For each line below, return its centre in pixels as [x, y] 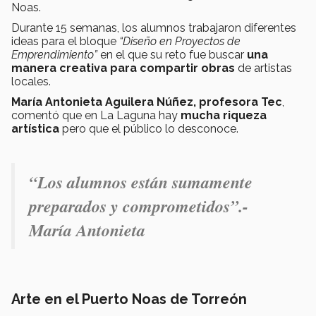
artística [35, 128]
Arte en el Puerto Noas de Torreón [129, 299]
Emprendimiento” [54, 54]
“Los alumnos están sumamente [141, 182]
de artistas [263, 68]
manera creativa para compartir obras [123, 68]
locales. [31, 81]
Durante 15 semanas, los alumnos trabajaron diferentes [154, 28]
